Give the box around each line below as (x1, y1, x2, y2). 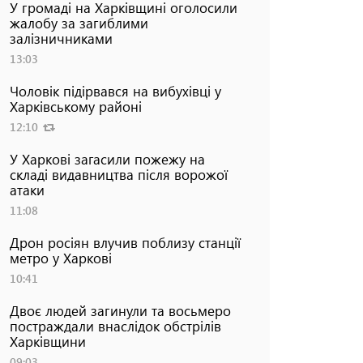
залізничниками (9, 28, 113, 47)
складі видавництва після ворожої (9, 164, 228, 183)
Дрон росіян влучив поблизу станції (9, 233, 241, 251)
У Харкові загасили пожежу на (9, 149, 205, 168)
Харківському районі (9, 96, 142, 115)
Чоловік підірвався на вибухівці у (9, 81, 221, 100)
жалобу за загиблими (9, 13, 148, 32)
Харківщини (9, 331, 86, 350)
